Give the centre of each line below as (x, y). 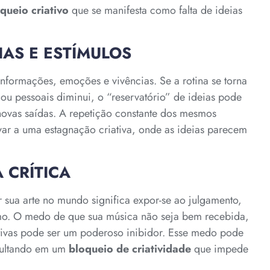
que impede (220, 249)
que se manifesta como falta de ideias (155, 10)
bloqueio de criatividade (130, 249)
